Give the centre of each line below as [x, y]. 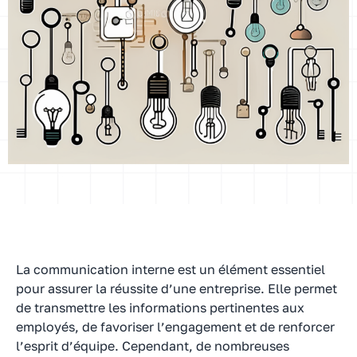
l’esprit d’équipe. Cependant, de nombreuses [153, 345]
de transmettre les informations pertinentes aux [160, 307]
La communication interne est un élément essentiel [171, 269]
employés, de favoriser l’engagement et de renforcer [175, 326]
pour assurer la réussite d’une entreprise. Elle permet [177, 288]
